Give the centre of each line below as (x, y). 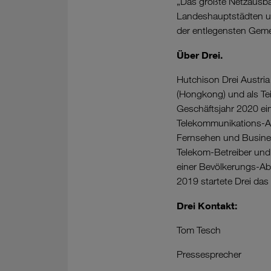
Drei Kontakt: (207, 206)
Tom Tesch (199, 230)
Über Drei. (200, 55)
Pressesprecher (209, 255)
